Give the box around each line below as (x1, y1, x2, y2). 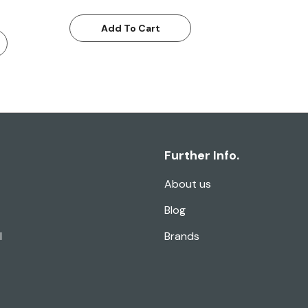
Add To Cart (100, 22, 160, 35)
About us (164, 177, 211, 192)
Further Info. (164, 147, 239, 164)
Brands (164, 229, 199, 244)
